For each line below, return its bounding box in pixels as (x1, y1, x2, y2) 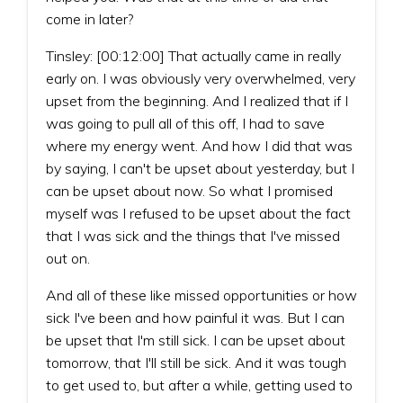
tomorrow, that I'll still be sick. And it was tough (46, 353, 346, 372)
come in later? (46, 9, 133, 28)
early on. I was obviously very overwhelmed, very (46, 68, 355, 87)
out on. (46, 248, 90, 267)
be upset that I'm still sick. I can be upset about (46, 330, 345, 349)
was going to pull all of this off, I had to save (46, 113, 325, 132)
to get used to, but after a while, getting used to (46, 375, 353, 394)
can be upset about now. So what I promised (46, 181, 333, 200)
